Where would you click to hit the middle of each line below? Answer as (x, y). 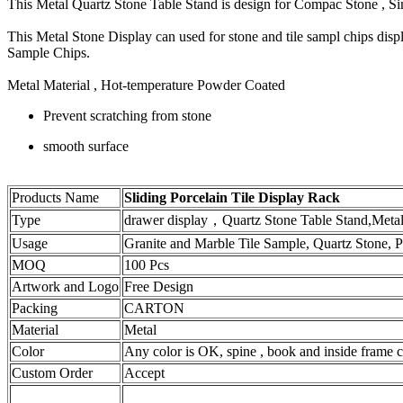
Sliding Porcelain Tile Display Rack (232, 198)
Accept (144, 373)
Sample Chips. (49, 53)
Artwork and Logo (65, 287)
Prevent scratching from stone (127, 116)
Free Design (159, 287)
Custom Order (52, 373)
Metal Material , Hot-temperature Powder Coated (146, 85)
